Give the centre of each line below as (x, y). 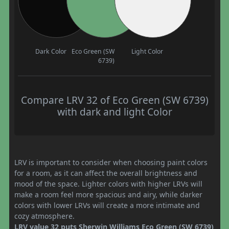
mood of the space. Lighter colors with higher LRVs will (108, 184)
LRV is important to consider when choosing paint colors (111, 162)
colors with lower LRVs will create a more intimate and (107, 205)
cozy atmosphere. (44, 216)
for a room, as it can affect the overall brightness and (106, 173)
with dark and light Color (114, 111)
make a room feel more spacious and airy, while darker (108, 194)
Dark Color (51, 51)
